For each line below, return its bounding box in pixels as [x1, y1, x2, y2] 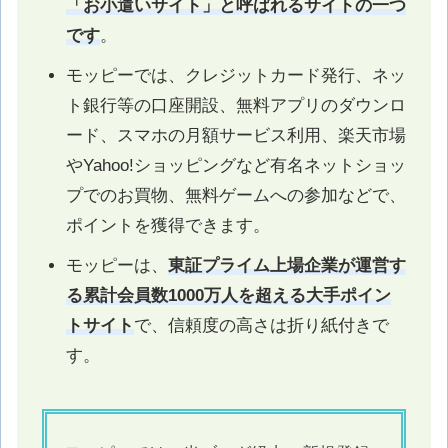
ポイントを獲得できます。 [65, 215, 270, 235]
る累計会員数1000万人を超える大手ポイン [65, 285, 391, 305]
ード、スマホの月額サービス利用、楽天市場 [65, 125, 406, 145]
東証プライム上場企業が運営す [167, 255, 406, 275]
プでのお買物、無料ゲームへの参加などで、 [65, 185, 406, 205]
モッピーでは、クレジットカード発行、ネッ [65, 65, 406, 85]
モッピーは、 [65, 255, 168, 275]
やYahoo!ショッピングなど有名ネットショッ [65, 155, 406, 175]
